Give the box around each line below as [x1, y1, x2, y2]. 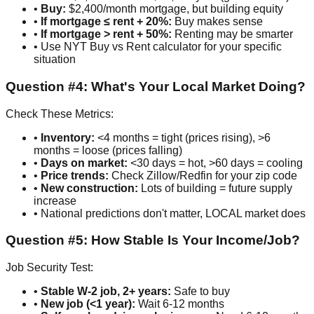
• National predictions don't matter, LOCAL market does [34, 207, 306, 219]
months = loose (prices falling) [34, 144, 182, 156]
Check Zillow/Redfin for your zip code [109, 169, 297, 182]
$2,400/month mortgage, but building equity [66, 3, 283, 15]
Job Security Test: [6, 261, 93, 274]
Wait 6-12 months [135, 298, 224, 310]
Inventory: [41, 131, 95, 144]
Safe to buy [171, 285, 230, 298]
